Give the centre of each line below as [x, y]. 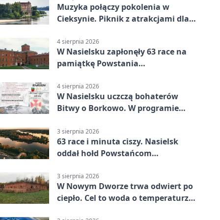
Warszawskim [84, 165]
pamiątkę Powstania [98, 64]
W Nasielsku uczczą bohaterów [118, 96]
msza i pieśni [82, 120]
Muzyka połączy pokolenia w [113, 7]
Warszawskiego [87, 75]
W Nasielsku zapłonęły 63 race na [122, 52]
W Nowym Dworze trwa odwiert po [125, 186]
